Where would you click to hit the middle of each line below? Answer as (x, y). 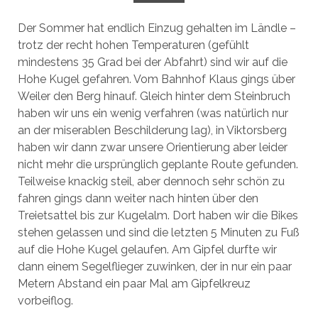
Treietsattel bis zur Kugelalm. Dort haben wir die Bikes (158, 215)
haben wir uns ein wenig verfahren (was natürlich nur (153, 113)
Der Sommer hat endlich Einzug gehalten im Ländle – (157, 28)
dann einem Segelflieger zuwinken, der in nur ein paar (154, 267)
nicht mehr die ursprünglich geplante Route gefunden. (158, 164)
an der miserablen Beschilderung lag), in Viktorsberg (152, 130)
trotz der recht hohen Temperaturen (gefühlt (133, 45)
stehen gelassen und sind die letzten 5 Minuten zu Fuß (158, 232)
